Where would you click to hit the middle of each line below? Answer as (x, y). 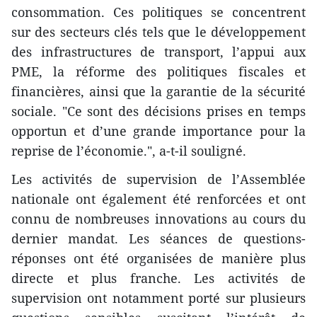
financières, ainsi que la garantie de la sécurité (158, 91)
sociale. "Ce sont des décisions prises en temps (158, 111)
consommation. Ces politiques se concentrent (158, 12)
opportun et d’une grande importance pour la (158, 131)
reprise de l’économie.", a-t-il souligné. (129, 150)
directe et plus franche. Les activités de (158, 278)
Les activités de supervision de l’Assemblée (158, 179)
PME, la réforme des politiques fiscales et (158, 71)
